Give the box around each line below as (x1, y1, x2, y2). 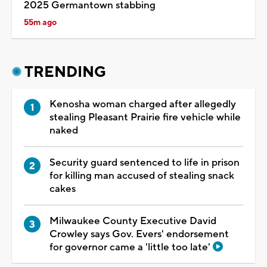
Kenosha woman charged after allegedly (49, 97, 236, 111)
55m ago (24, 17, 57, 28)
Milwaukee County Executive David (49, 214, 216, 228)
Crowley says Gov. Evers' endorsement (49, 227, 229, 241)
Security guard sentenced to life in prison (49, 156, 240, 169)
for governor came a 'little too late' (49, 240, 213, 254)
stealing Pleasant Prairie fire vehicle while (49, 110, 241, 124)
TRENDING (24, 62, 106, 82)
